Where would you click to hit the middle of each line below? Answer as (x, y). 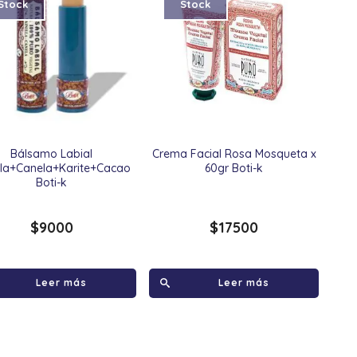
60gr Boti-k (234, 168)
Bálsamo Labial (52, 153)
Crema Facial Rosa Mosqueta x (234, 153)
